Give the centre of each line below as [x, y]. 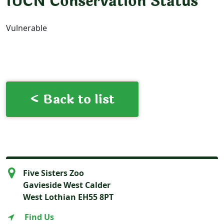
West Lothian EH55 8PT [68, 197]
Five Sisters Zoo [53, 173]
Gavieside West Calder [67, 185]
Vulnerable [26, 28]
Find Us [39, 217]
